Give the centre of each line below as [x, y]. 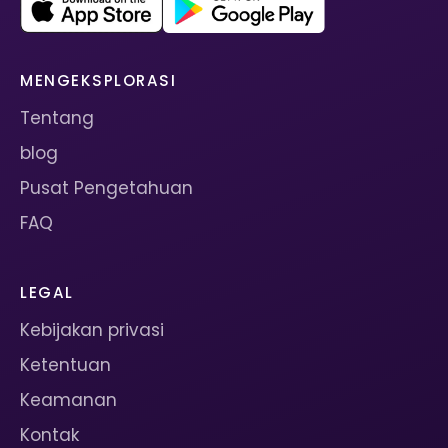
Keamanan [68, 399]
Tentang [57, 117]
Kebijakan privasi [92, 329]
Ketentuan [65, 364]
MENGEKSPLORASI [98, 80]
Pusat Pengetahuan [106, 187]
